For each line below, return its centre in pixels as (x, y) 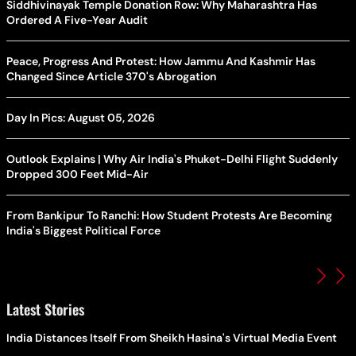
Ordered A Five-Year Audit (77, 19)
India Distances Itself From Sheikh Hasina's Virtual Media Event (172, 337)
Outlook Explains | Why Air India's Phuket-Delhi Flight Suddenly (172, 159)
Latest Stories (45, 309)
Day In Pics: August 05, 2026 (81, 117)
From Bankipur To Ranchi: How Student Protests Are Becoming (169, 215)
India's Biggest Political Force (83, 230)
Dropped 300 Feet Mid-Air (77, 174)
